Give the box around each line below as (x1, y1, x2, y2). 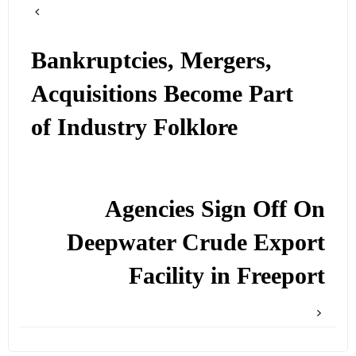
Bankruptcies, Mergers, (31, 47, 273, 75)
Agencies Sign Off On (104, 195, 325, 222)
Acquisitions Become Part (31, 80, 294, 108)
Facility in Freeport (128, 261, 325, 289)
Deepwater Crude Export (66, 228, 325, 256)
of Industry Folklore (31, 114, 238, 141)
